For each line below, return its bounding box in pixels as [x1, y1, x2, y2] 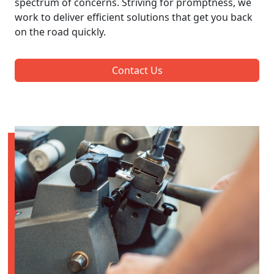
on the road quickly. [15, 24, 106, 39]
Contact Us [111, 63, 163, 77]
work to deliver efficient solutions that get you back [15, 10, 253, 24]
